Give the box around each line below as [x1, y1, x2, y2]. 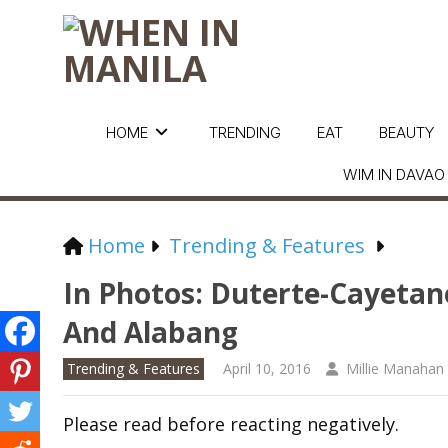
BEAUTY [378, 123, 434, 142]
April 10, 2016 [223, 359, 311, 378]
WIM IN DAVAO [343, 165, 445, 184]
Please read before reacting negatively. [63, 412, 399, 436]
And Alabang [63, 313, 238, 351]
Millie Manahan [346, 359, 444, 378]
